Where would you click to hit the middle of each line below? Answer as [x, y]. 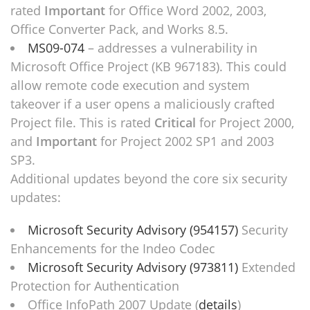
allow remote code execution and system [130, 85]
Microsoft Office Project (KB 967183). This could [148, 66]
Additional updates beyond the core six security [149, 179]
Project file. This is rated [82, 122]
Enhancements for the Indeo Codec [113, 248]
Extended [267, 267]
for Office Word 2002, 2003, [188, 10]
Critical [177, 122]
